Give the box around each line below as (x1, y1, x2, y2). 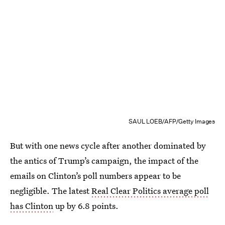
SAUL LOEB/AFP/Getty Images (129, 117, 215, 126)
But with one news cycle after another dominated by (10, 139, 206, 151)
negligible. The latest (10, 184, 91, 196)
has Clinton (10, 199, 53, 211)
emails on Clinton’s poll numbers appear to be (10, 169, 181, 181)
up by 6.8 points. (53, 199, 119, 211)
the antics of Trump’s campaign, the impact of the (10, 154, 198, 166)
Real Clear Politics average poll (91, 184, 209, 196)
